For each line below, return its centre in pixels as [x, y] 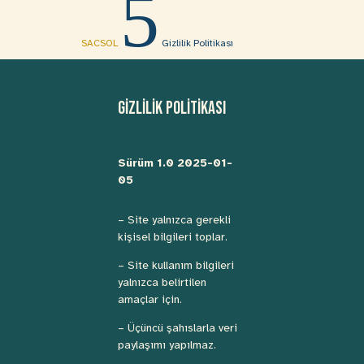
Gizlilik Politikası [197, 43]
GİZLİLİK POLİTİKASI [171, 108]
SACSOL [100, 43]
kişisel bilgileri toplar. [172, 236]
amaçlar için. [149, 299]
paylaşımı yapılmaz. [167, 344]
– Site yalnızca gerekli [174, 219]
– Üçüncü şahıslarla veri [177, 327]
